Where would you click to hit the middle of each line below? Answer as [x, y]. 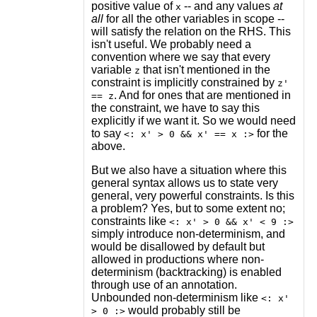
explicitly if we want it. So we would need [193, 120]
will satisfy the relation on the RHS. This [191, 31]
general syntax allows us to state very [184, 183]
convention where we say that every [180, 57]
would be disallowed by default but [178, 246]
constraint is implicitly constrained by [184, 82]
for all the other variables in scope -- [194, 18]
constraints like [130, 221]
